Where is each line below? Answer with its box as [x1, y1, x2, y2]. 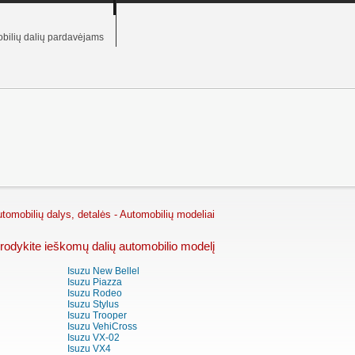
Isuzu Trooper [67, 310, 127, 322]
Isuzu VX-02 [67, 332, 120, 344]
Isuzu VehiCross [67, 321, 137, 333]
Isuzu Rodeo [67, 288, 122, 300]
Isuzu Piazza [67, 277, 122, 288]
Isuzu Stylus [67, 299, 119, 311]
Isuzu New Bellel [67, 265, 139, 277]
